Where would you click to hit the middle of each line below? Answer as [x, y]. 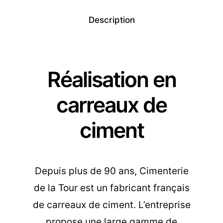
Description [111, 20]
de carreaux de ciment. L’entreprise [111, 205]
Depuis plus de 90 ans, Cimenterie [111, 171]
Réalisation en [111, 80]
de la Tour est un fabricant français [111, 188]
